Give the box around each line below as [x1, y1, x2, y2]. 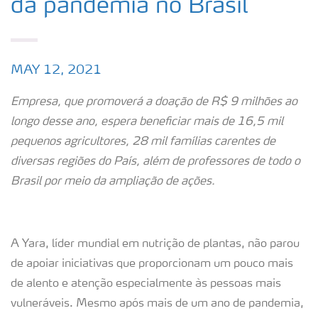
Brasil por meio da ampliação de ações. [11, 176, 215, 187]
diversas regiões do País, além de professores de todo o [11, 156, 300, 168]
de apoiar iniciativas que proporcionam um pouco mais [11, 258, 293, 270]
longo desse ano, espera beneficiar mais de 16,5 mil [11, 116, 283, 128]
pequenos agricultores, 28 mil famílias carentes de [11, 136, 275, 148]
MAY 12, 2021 [11, 64, 102, 77]
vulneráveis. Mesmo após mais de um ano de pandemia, [11, 298, 304, 309]
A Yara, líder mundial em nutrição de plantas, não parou [11, 238, 300, 250]
